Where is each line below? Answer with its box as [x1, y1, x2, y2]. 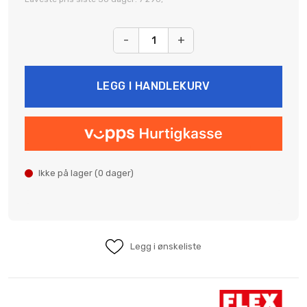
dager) [103, 168, 134, 178]
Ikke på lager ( [38, 168, 98, 178]
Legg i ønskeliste [130, 241, 201, 251]
